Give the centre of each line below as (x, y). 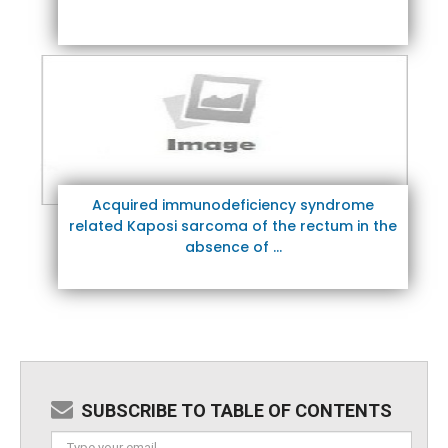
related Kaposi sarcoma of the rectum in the (233, 225)
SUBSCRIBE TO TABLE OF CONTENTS (236, 410)
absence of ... (233, 246)
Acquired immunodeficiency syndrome (233, 204)
